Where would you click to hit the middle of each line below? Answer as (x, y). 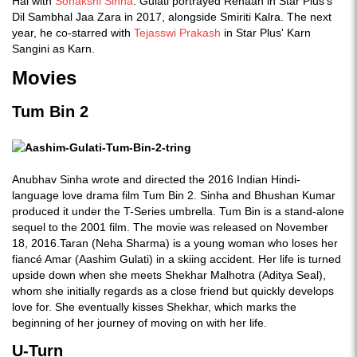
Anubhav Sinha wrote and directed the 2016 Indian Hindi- (156, 179)
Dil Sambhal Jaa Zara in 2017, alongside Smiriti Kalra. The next (172, 17)
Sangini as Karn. (53, 49)
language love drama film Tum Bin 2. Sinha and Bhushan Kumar (174, 195)
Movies (44, 78)
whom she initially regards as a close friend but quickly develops (173, 291)
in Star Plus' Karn (266, 33)
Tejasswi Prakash (176, 33)
